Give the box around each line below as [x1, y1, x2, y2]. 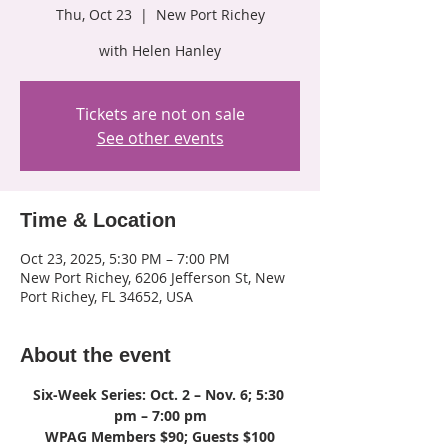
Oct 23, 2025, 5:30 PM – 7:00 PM [20, 248, 230, 268]
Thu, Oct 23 [55, 4, 132, 24]
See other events [96, 126, 224, 149]
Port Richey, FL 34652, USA [20, 286, 193, 306]
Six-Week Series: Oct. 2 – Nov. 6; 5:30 [32, 384, 288, 404]
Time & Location [20, 208, 176, 231]
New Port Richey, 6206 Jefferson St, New [20, 267, 285, 287]
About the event [20, 343, 171, 366]
